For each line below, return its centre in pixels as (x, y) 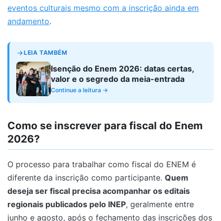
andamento (28, 21)
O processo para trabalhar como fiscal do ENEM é (102, 164)
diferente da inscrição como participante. (86, 177)
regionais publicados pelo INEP (67, 204)
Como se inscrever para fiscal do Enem (105, 126)
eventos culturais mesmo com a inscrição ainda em (103, 8)
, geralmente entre (160, 204)
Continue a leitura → (79, 90)
